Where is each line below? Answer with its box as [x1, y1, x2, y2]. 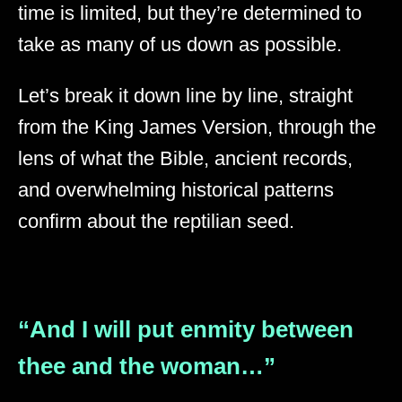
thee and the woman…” [18, 353, 275, 379]
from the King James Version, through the [18, 115, 376, 138]
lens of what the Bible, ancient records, [18, 146, 353, 170]
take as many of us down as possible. [18, 32, 342, 56]
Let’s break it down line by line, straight [18, 83, 353, 107]
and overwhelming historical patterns [18, 178, 334, 201]
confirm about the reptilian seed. [18, 209, 294, 232]
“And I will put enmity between [18, 316, 354, 342]
